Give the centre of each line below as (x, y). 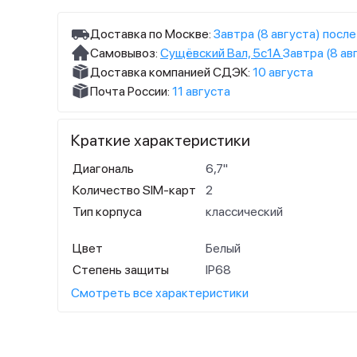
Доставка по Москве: (151, 33)
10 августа (283, 72)
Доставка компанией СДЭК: (170, 72)
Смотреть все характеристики (160, 293)
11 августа (201, 91)
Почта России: (130, 91)
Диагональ (103, 169)
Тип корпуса (107, 212)
